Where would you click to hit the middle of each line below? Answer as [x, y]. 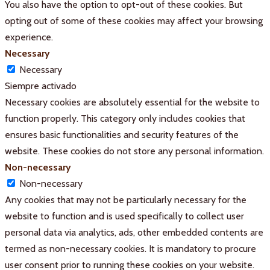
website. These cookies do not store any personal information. [134, 151]
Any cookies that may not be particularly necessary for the [126, 200]
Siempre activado [41, 86]
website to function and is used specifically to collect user [124, 216]
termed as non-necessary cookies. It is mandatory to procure [130, 249]
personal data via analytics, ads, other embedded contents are [134, 233]
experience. [29, 37]
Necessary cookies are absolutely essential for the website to [132, 102]
